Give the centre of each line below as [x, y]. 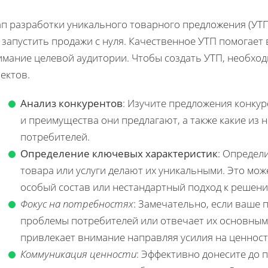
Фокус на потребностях [77, 204]
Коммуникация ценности [78, 254]
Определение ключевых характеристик [119, 154]
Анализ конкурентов [71, 103]
